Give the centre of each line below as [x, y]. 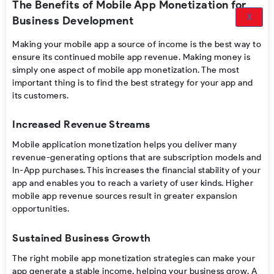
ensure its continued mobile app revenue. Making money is [131, 57]
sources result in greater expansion [166, 196]
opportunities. [41, 209]
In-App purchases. [49, 170]
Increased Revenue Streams [83, 124]
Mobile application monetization [77, 145]
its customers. [42, 95]
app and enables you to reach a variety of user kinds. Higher [133, 183]
